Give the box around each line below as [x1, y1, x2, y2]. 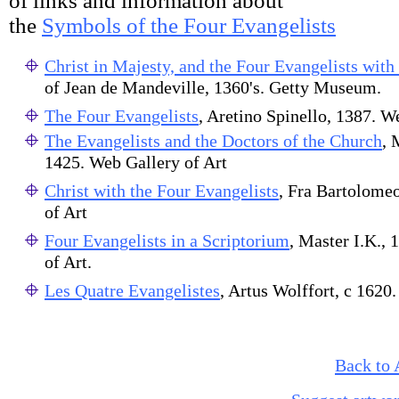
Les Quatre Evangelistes [45, 281, 220, 300]
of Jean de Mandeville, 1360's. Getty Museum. [45, 77, 381, 102]
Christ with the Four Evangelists [45, 181, 279, 200]
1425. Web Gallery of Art [45, 152, 227, 176]
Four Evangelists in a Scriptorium [45, 231, 289, 250]
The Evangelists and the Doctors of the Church [45, 131, 382, 151]
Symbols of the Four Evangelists [42, 13, 336, 37]
